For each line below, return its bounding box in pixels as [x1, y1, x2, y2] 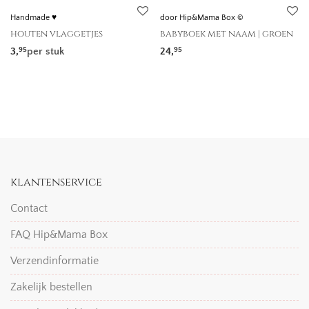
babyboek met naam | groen [160, 28, 293, 40]
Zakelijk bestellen [10, 281, 92, 294]
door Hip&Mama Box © [160, 13, 243, 22]
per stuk [27, 46, 64, 57]
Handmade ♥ [10, 13, 57, 22]
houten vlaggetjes [10, 28, 103, 40]
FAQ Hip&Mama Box [10, 228, 108, 241]
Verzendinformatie [10, 255, 99, 268]
